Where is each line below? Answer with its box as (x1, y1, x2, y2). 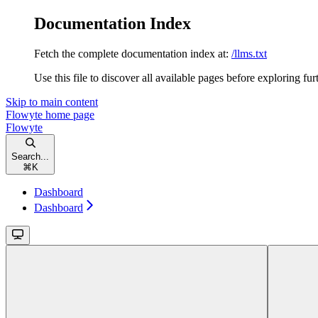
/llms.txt (231, 47, 267, 60)
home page (43, 108, 94, 121)
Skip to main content (6, 95, 98, 108)
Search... (11, 150, 49, 162)
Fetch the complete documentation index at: (34, 47, 229, 60)
